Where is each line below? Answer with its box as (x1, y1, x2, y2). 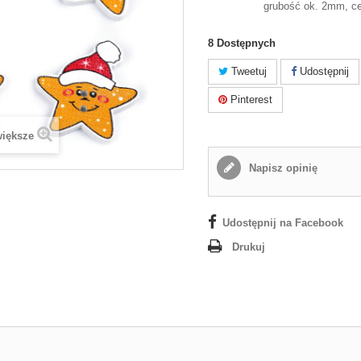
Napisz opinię (246, 162, 318, 174)
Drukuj (232, 241, 266, 253)
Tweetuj (228, 65, 268, 77)
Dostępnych (217, 37, 276, 49)
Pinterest (227, 93, 273, 106)
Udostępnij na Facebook (222, 217, 344, 229)
